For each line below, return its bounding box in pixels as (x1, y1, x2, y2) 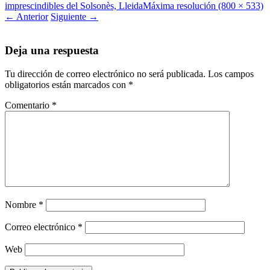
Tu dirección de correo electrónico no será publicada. (5, 69, 206, 80)
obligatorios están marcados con (5, 80, 128, 90)
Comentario (5, 100, 52, 111)
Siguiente (51, 11, 89, 22)
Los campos (208, 69, 254, 80)
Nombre (5, 199, 39, 210)
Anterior (14, 11, 48, 22)
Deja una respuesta (5, 44, 99, 57)
